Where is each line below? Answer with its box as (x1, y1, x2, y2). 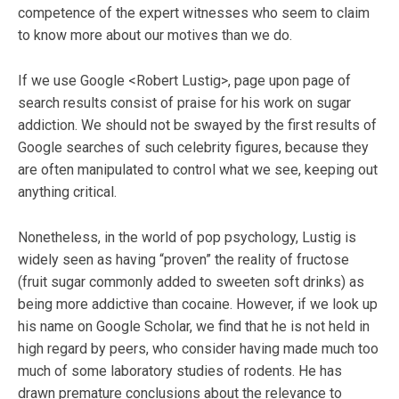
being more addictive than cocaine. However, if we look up (18, 295, 378, 313)
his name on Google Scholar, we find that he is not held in (18, 317, 370, 335)
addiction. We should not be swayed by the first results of (18, 116, 377, 134)
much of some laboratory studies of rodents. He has (18, 362, 342, 379)
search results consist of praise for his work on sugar (18, 94, 351, 111)
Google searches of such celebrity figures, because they (18, 138, 369, 156)
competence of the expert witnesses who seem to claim (18, 4, 370, 21)
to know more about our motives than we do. (18, 26, 292, 44)
